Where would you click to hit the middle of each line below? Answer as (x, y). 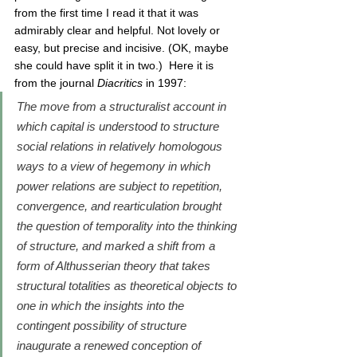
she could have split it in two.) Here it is (116, 65)
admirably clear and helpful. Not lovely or (119, 30)
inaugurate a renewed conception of (110, 345)
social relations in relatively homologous (121, 146)
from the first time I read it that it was (108, 13)
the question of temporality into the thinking (128, 226)
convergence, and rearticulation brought (121, 206)
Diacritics (122, 83)
